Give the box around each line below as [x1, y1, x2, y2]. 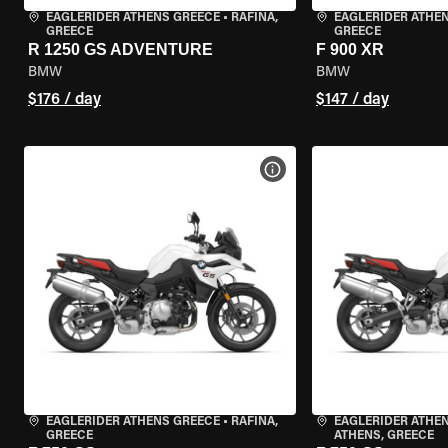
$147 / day [315, 92, 389, 108]
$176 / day [28, 92, 101, 108]
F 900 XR [315, 41, 384, 58]
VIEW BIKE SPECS [282, 163, 386, 175]
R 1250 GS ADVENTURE [28, 41, 213, 58]
